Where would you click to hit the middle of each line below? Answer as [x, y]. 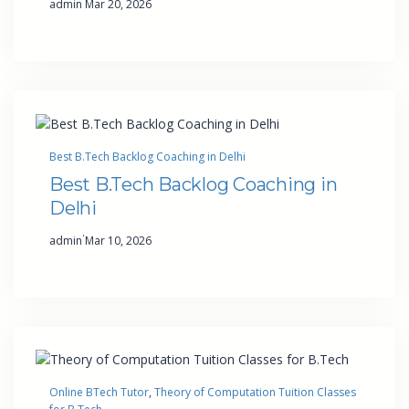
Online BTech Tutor [99, 392]
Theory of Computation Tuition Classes [255, 392]
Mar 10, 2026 [118, 240]
